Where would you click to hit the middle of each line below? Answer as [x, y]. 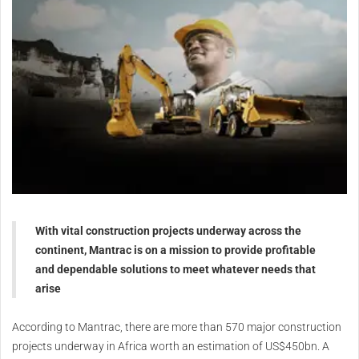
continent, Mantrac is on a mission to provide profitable [175, 250]
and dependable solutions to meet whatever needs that [175, 270]
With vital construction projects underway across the [168, 231]
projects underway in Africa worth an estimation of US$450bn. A [171, 347]
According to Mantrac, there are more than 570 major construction [177, 327]
